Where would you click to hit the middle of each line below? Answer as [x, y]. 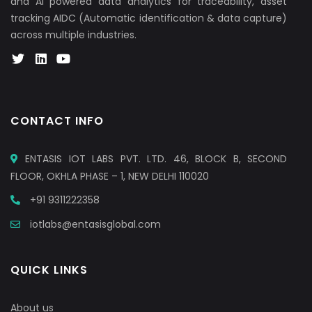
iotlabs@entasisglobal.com [95, 225]
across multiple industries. [73, 35]
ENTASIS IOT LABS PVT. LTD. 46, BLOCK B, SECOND [156, 159]
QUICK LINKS [49, 270]
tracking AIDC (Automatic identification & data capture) [149, 18]
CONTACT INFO [57, 121]
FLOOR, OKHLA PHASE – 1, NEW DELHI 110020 [110, 177]
